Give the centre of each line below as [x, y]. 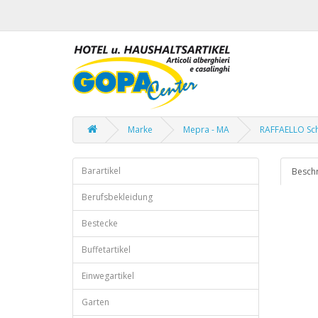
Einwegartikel [108, 276]
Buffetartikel [106, 250]
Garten [95, 302]
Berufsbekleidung [117, 197]
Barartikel [101, 171]
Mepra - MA [206, 130]
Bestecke [100, 223]
